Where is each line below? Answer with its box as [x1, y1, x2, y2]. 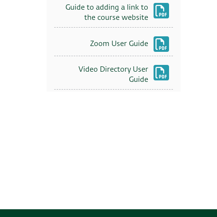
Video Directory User [78, 66, 148, 73]
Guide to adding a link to [65, 4, 148, 12]
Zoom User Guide [90, 40, 148, 47]
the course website [84, 15, 148, 22]
